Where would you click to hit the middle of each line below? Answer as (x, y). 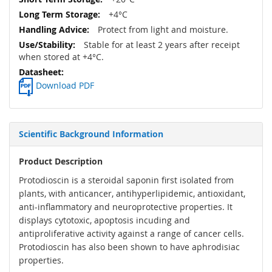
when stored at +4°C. (61, 57)
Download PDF (65, 86)
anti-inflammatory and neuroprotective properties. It (126, 207)
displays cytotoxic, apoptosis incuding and (104, 220)
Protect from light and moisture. (162, 30)
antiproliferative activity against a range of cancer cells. (131, 234)
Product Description (61, 161)
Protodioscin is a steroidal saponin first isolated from (126, 180)
